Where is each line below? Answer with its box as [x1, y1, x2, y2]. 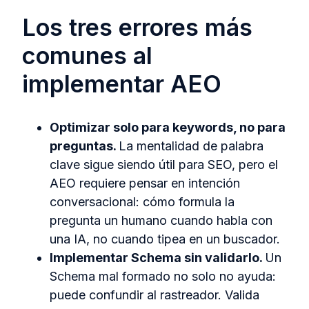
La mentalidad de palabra [119, 138, 263, 153]
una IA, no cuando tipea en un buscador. [50, 231, 280, 246]
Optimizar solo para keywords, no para [50, 119, 286, 134]
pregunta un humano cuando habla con [50, 212, 272, 228]
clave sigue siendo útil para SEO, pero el [50, 157, 278, 172]
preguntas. [50, 138, 119, 153]
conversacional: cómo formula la [50, 194, 235, 209]
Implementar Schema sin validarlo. [50, 250, 265, 265]
